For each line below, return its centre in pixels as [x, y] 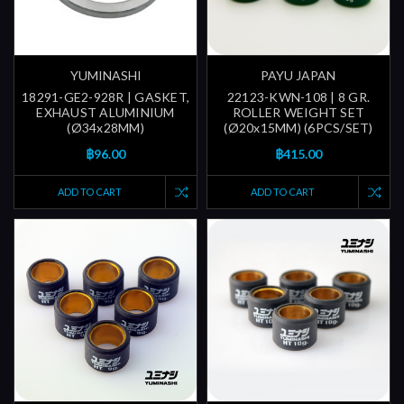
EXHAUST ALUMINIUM [106, 113]
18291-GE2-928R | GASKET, [106, 97]
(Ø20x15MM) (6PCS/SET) [298, 128]
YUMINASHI [106, 76]
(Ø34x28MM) [106, 128]
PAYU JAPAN [298, 76]
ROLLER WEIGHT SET [298, 113]
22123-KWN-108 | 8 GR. [298, 97]
